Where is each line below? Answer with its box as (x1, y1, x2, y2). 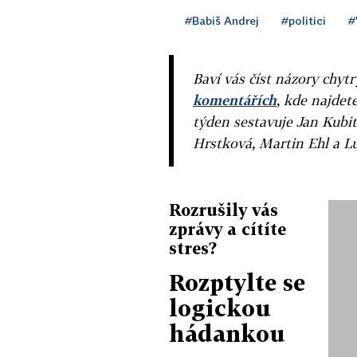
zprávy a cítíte (169, 218, 286, 238)
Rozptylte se (169, 269, 305, 296)
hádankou (169, 320, 285, 347)
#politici (281, 13, 326, 27)
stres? (169, 237, 217, 257)
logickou (169, 294, 271, 321)
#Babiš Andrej (185, 13, 259, 27)
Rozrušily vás (169, 199, 278, 219)
